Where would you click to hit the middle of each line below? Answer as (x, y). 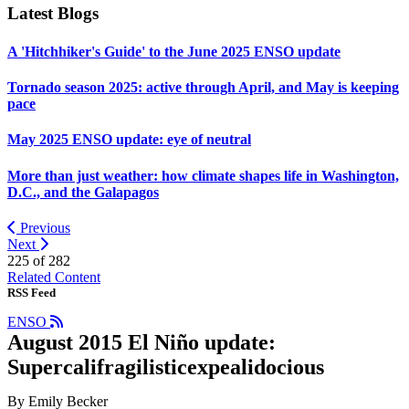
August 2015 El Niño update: (142, 342)
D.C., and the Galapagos (83, 192)
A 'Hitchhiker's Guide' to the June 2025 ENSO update (174, 51)
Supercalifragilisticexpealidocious (166, 367)
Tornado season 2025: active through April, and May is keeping (203, 87)
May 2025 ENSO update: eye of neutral (129, 140)
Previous (43, 227)
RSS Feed (31, 292)
